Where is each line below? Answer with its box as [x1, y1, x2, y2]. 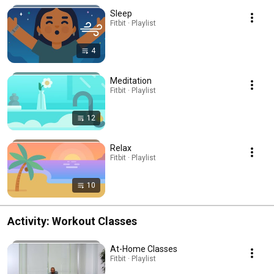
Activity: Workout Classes [7, 214, 137, 228]
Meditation [110, 75, 152, 86]
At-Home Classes [110, 243, 177, 254]
